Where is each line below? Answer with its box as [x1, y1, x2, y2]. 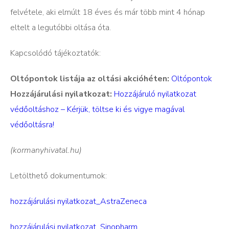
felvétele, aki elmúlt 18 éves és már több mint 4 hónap [10, 7, 205, 18]
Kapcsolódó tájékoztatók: [10, 48, 101, 59]
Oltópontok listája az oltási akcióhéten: [10, 73, 169, 84]
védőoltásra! [10, 119, 54, 130]
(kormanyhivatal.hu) [10, 145, 82, 156]
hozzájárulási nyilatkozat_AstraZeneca [10, 196, 147, 207]
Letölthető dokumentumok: [10, 170, 107, 181]
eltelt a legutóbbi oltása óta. [10, 22, 111, 33]
